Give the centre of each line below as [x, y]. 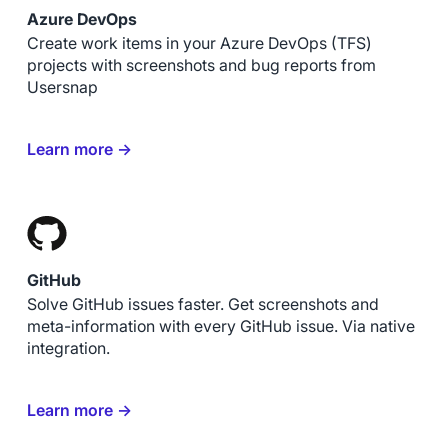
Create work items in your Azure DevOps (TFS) [199, 43]
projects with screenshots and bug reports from [201, 65]
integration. [68, 348]
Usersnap [62, 87]
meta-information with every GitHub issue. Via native [220, 326]
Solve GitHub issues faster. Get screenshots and [202, 304]
